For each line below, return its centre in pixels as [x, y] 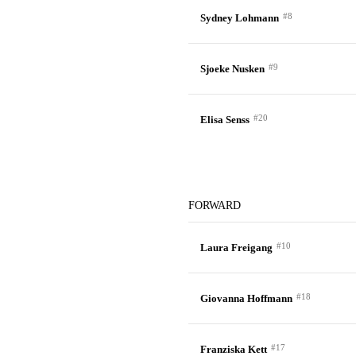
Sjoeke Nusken [232, 69]
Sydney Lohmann [239, 18]
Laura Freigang [236, 248]
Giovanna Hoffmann [246, 298]
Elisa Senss [224, 120]
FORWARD [214, 205]
